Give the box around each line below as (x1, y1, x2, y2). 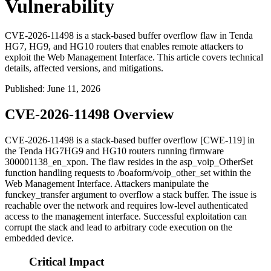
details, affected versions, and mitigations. (5, 63, 163, 74)
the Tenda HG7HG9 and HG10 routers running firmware (5, 146, 224, 157)
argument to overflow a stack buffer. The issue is (69, 189, 256, 200)
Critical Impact (29, 255, 104, 268)
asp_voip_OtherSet (180, 157, 253, 168)
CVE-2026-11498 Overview (5, 106, 174, 123)
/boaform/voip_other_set (117, 168, 211, 178)
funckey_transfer (5, 189, 69, 200)
